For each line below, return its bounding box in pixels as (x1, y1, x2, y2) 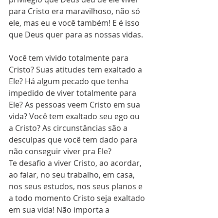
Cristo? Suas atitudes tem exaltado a (9, 64, 144, 75)
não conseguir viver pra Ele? (9, 146, 111, 157)
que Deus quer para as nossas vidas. (9, 29, 143, 40)
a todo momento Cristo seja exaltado (9, 193, 147, 204)
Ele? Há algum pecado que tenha (9, 76, 130, 87)
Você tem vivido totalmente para (9, 53, 130, 64)
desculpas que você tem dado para (9, 134, 139, 145)
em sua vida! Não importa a (9, 204, 111, 216)
